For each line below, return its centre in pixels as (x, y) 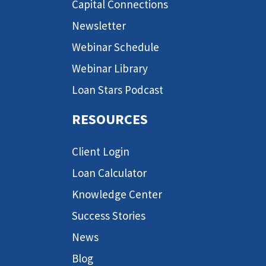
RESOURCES (110, 119)
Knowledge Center (117, 194)
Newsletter (99, 25)
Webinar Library (110, 68)
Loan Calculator (109, 173)
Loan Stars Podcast (118, 89)
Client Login (101, 152)
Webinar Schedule (115, 47)
